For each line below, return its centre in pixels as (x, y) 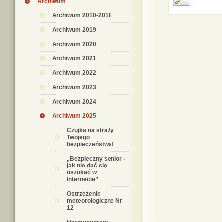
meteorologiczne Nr (95, 201)
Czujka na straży (90, 130)
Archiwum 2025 (74, 116)
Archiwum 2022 (74, 73)
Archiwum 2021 (74, 58)
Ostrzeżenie (84, 194)
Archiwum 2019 (74, 30)
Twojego (78, 137)
